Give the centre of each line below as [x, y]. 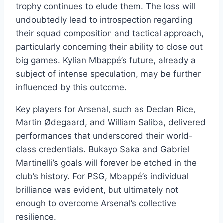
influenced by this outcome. [71, 87]
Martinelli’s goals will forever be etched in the [106, 163]
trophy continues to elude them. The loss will [106, 7]
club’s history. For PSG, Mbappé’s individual [102, 176]
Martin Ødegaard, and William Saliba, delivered [111, 123]
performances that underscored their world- [104, 136]
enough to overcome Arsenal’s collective [96, 203]
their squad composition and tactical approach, [110, 34]
